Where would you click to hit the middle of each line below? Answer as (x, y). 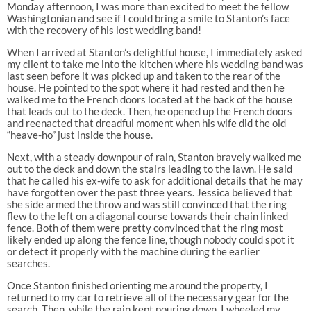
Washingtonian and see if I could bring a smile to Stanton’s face (148, 18)
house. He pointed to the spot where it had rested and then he (145, 87)
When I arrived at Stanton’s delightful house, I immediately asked (154, 52)
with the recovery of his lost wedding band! (104, 30)
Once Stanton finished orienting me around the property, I (137, 285)
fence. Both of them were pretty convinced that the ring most (145, 227)
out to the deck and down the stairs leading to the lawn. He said (149, 168)
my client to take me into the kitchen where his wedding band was (155, 64)
